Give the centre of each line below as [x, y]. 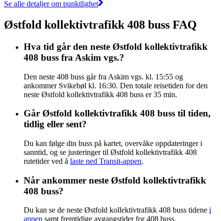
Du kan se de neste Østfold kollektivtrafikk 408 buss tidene [116, 210]
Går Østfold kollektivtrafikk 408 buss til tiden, [117, 113]
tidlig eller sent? [55, 124]
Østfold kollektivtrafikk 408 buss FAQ [100, 24]
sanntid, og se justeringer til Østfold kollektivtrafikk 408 [110, 152]
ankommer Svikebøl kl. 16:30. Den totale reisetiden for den [116, 85]
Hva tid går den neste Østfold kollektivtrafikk [116, 46]
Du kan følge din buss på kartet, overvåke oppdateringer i [113, 143]
